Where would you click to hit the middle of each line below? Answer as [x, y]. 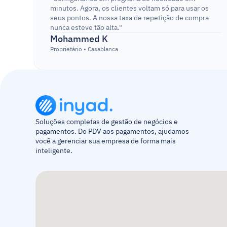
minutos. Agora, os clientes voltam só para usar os [130, 8]
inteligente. [54, 151]
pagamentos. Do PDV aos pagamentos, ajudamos [112, 131]
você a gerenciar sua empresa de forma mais [106, 141]
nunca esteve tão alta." [86, 28]
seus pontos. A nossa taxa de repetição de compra [130, 18]
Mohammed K [79, 39]
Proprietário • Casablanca [84, 49]
